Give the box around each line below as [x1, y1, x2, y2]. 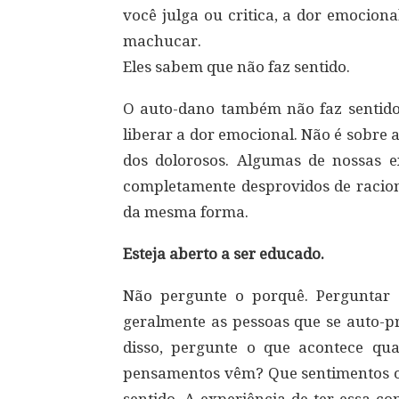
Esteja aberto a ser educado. [123, 245, 324, 264]
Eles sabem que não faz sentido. [123, 58, 350, 77]
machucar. [123, 32, 201, 51]
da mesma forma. [123, 203, 248, 222]
